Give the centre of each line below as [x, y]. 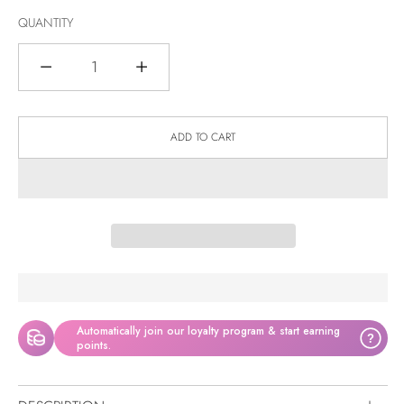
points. [94, 345]
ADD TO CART [203, 137]
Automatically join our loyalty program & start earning [208, 331]
